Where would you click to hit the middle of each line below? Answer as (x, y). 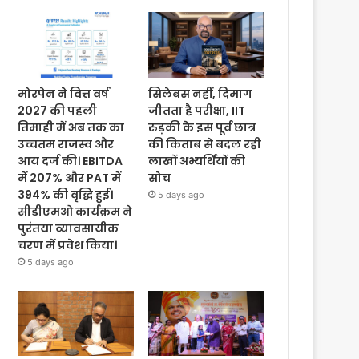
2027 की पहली (58, 110)
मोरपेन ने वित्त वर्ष (64, 93)
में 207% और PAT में (70, 177)
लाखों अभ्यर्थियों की (197, 161)
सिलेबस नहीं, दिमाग (201, 93)
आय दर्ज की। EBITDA (71, 161)
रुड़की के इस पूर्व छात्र (202, 127)
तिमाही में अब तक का (71, 127)
